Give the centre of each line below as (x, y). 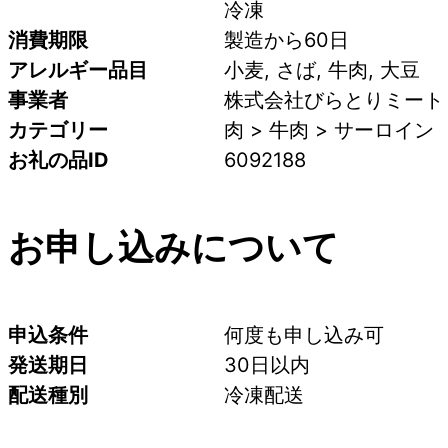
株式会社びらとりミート (334, 99)
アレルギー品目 (78, 69)
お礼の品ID (58, 159)
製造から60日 (286, 39)
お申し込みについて (173, 247)
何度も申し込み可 (304, 335)
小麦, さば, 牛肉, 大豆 (322, 69)
